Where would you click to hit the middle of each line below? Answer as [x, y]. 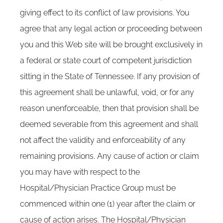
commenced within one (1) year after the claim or [108, 204]
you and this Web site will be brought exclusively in [111, 45]
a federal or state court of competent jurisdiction [106, 60]
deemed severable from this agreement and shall [109, 124]
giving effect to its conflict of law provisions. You [105, 13]
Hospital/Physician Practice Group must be [98, 188]
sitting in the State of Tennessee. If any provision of [110, 76]
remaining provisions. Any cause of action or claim [110, 156]
